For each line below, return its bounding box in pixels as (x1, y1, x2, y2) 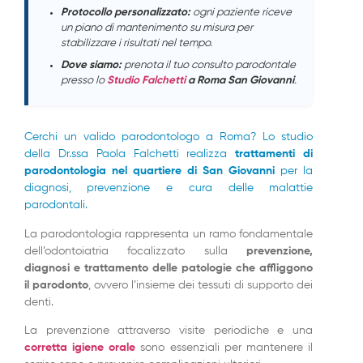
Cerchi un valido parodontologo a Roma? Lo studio (23, 131, 314, 143)
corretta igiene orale (23, 342, 136, 354)
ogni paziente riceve (190, 7, 292, 19)
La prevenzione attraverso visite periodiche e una (23, 325, 314, 337)
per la (275, 165, 314, 177)
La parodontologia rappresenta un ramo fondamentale (23, 228, 314, 240)
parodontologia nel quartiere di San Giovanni (23, 165, 275, 177)
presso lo (60, 75, 107, 87)
